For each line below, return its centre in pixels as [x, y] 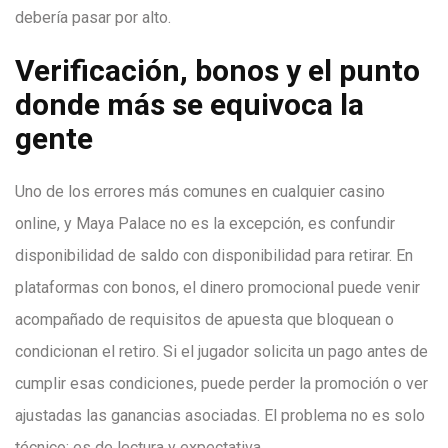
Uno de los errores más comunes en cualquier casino [200, 191]
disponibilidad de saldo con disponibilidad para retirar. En [214, 255]
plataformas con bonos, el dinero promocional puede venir [217, 287]
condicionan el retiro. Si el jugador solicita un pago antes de [221, 351]
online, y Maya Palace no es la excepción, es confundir [205, 223]
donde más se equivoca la [189, 104]
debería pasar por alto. [93, 17]
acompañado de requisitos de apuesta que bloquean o [204, 319]
